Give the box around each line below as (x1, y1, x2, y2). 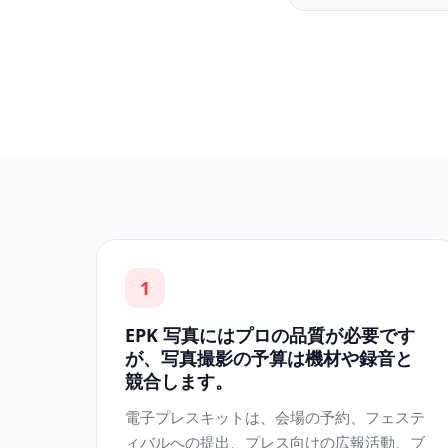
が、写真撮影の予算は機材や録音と (125, 346, 413, 370)
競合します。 (125, 369, 233, 393)
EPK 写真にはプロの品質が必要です (125, 323, 415, 347)
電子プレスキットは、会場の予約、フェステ (125, 407, 425, 427)
